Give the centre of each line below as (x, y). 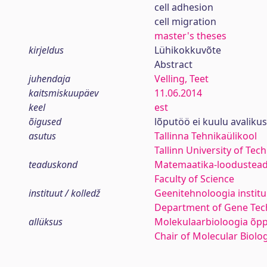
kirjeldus (46, 50)
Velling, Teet (181, 79)
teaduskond (53, 164)
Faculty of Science (194, 179)
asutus (42, 136)
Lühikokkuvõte (187, 50)
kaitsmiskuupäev (63, 93)
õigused (45, 122)
